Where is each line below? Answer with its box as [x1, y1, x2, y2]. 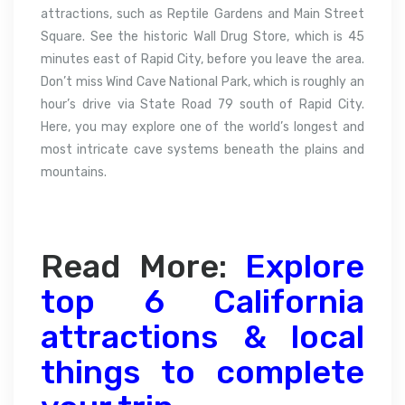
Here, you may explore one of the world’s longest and [41, 118, 364, 135]
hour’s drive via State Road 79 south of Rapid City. [41, 96, 364, 112]
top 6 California [41, 281, 364, 321]
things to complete [41, 352, 364, 391]
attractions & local [41, 316, 364, 356]
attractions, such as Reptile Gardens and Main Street [41, 5, 364, 22]
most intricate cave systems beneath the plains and [41, 141, 364, 157]
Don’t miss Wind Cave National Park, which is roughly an [41, 73, 364, 89]
